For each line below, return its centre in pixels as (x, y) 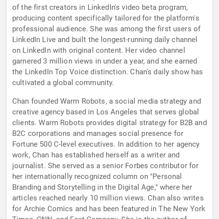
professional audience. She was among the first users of (107, 29)
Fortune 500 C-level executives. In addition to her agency (106, 144)
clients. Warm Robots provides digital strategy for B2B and (109, 123)
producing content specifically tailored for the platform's (106, 18)
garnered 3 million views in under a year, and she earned (105, 61)
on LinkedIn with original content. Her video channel (99, 51)
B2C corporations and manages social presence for (98, 134)
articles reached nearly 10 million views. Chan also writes (108, 198)
